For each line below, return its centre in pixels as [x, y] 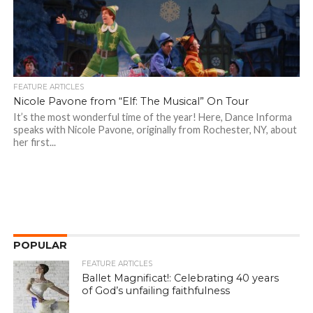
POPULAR [40, 246]
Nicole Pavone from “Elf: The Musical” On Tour [131, 102]
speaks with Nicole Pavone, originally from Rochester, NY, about [155, 130]
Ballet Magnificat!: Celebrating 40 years [181, 278]
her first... [34, 143]
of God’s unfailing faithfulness [156, 291]
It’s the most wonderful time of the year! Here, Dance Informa [152, 117]
